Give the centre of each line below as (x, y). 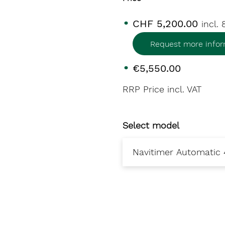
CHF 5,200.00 (167, 24)
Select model (151, 125)
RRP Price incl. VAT (162, 89)
